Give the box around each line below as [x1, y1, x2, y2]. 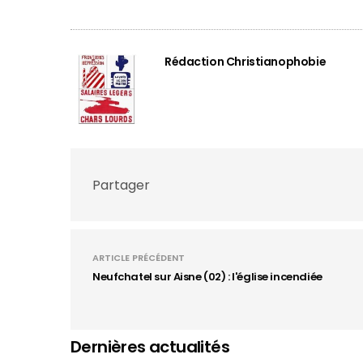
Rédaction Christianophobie [164, 53, 327, 70]
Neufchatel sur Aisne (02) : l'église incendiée [92, 269, 322, 284]
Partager [92, 175, 150, 194]
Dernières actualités [70, 335, 229, 358]
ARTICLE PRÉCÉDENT [92, 251, 185, 264]
